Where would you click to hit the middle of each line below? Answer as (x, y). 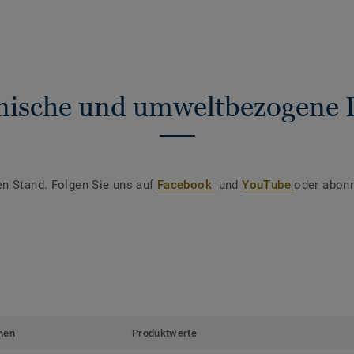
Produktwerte (164, 333)
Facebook (186, 185)
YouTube (268, 185)
